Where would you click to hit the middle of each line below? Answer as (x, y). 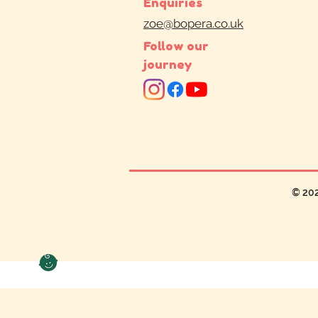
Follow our (176, 46)
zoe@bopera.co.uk (193, 24)
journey (168, 65)
